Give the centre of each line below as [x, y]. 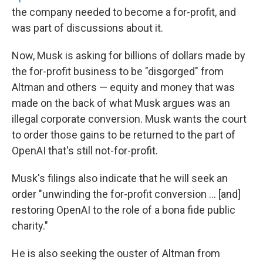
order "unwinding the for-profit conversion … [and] [126, 194]
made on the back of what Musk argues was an [121, 103]
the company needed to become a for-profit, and [124, 12]
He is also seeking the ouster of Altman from [116, 254]
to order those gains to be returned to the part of [124, 135]
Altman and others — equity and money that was [123, 87]
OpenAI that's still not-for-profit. [85, 151]
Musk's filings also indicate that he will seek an [120, 178]
